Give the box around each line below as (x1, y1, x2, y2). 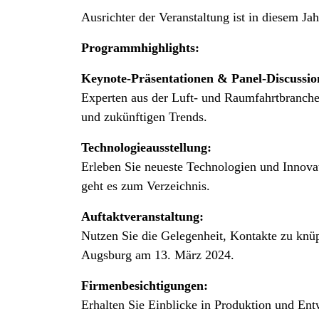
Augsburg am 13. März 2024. (81, 248, 234, 262)
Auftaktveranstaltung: (81, 209, 204, 224)
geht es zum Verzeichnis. (81, 179, 210, 193)
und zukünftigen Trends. (81, 110, 207, 124)
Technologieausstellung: (81, 140, 211, 155)
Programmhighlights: (81, 41, 199, 55)
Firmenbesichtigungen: (81, 278, 208, 293)
